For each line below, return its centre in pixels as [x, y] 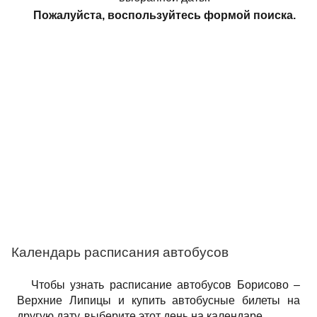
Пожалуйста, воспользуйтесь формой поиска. [164, 15]
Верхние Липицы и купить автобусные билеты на [158, 300]
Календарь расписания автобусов [120, 252]
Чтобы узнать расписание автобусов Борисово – [166, 285]
